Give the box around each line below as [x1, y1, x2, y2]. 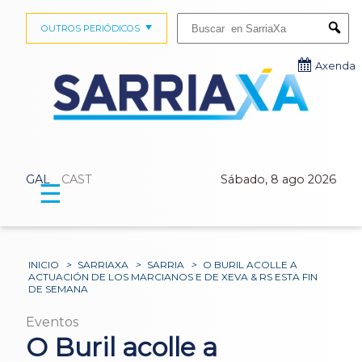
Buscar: [176, 12, 208, 23]
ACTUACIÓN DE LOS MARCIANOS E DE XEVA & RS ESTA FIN [28, 270, 318, 283]
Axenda [315, 60, 356, 72]
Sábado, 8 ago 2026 [221, 172, 336, 187]
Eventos [26, 314, 78, 330]
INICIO [28, 258, 60, 271]
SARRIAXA [78, 258, 129, 271]
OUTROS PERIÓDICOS [40, 23, 140, 34]
